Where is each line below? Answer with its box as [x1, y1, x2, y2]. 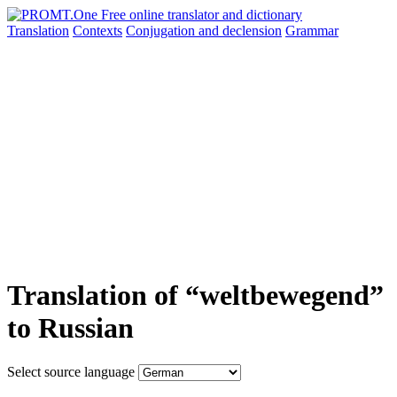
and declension [198, 23, 282, 38]
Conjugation [126, 23, 198, 38]
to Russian [7, 312, 134, 345]
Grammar [285, 23, 339, 38]
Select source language [7, 363, 135, 379]
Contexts [73, 23, 122, 38]
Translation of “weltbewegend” [7, 279, 384, 312]
